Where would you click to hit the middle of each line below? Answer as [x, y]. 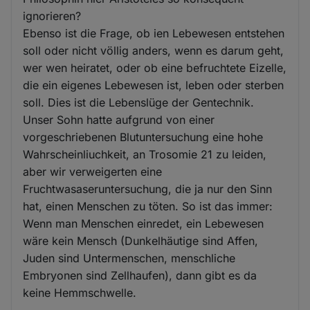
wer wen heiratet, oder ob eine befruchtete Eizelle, [155, 67]
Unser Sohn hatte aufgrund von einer [119, 119]
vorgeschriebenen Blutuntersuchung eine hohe [143, 137]
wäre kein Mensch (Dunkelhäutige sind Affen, [141, 240]
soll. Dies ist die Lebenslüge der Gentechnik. [139, 102]
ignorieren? [52, 16]
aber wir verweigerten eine [93, 171]
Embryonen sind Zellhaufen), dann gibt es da [140, 275]
